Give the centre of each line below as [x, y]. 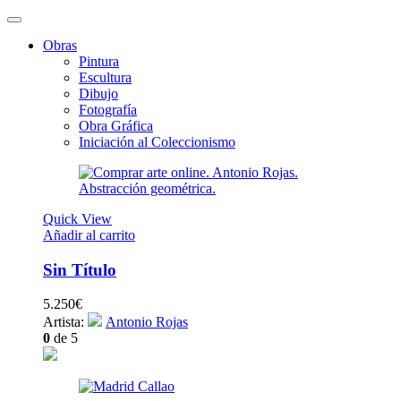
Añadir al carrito [89, 235]
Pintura [99, 61]
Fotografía [108, 110]
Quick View [77, 219]
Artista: [65, 322]
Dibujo [98, 94]
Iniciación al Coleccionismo [157, 142]
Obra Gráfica [116, 126]
